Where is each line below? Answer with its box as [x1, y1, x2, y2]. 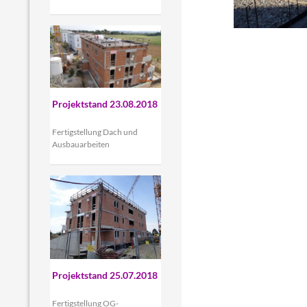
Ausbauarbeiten [51, 139, 110, 150]
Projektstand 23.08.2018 [51, 98, 158, 110]
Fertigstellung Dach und [51, 127, 138, 138]
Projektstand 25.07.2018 [51, 269, 158, 281]
